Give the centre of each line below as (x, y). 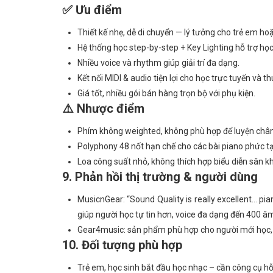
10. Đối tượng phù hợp (122, 245)
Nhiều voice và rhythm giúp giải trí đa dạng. (158, 63)
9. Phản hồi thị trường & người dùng (160, 177)
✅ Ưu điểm (92, 10)
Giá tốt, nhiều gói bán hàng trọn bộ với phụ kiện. (166, 93)
